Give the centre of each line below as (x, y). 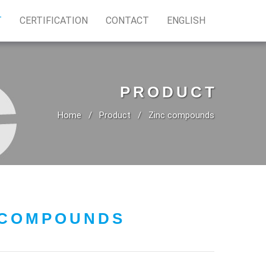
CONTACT (127, 20)
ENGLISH (186, 20)
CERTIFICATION (54, 20)
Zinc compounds (181, 115)
